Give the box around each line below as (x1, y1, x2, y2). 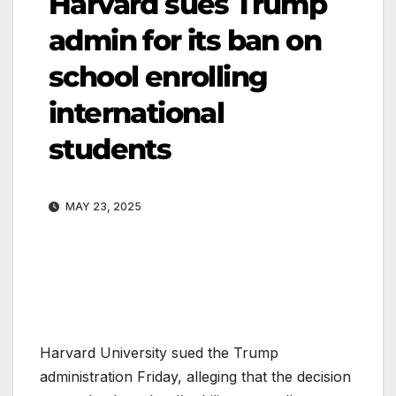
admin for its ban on (49, 22, 321, 57)
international (49, 95, 225, 130)
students (49, 131, 171, 166)
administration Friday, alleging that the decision (40, 367, 351, 385)
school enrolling (49, 58, 268, 94)
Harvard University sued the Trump (40, 343, 278, 362)
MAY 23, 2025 (63, 199, 141, 213)
